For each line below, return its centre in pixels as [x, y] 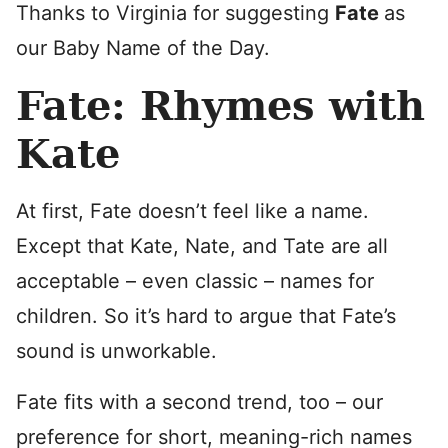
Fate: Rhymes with [220, 105]
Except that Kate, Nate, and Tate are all [202, 246]
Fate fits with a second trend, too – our [199, 402]
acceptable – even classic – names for [195, 281]
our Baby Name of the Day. [143, 48]
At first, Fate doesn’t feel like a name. [192, 211]
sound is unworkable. [116, 351]
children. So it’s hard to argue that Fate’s [206, 316]
